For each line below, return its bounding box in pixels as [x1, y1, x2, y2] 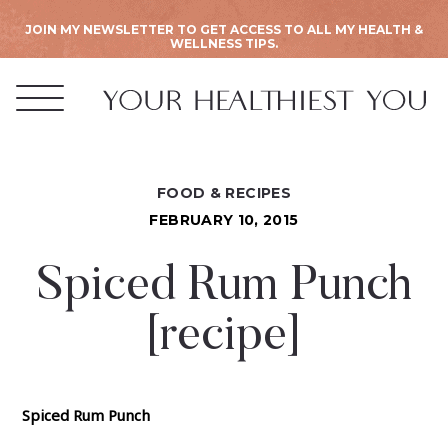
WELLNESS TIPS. [170, 36, 278, 51]
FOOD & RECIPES [156, 184, 292, 202]
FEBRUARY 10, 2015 [149, 211, 299, 229]
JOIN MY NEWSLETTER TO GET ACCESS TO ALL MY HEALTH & [25, 22, 423, 37]
